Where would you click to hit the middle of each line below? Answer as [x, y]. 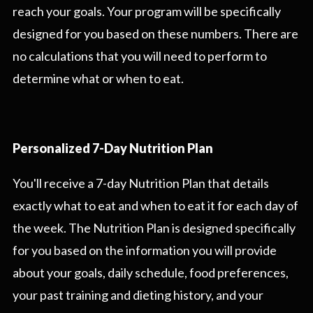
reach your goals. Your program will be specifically [147, 12]
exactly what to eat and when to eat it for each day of [155, 206]
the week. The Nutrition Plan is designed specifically [154, 228]
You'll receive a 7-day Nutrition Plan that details [141, 183]
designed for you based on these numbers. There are [155, 34]
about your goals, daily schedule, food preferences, [151, 273]
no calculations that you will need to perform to [140, 56]
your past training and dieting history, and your [138, 295]
